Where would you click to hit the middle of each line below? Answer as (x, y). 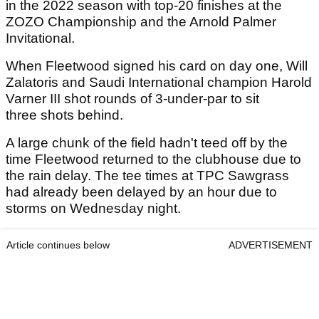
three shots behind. (64, 115)
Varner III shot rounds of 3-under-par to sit (132, 99)
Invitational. (40, 38)
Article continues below (58, 245)
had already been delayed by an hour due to (141, 192)
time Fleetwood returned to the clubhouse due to (153, 159)
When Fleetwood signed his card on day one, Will (157, 66)
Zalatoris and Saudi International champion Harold (159, 83)
